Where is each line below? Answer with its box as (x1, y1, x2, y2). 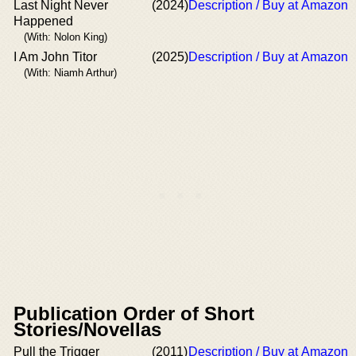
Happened (14, 14, 73, 28)
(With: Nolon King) (24, 30, 107, 43)
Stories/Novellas (14, 318, 161, 340)
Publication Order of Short (14, 302, 254, 324)
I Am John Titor (14, 49, 97, 64)
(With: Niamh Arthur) (24, 66, 117, 79)
